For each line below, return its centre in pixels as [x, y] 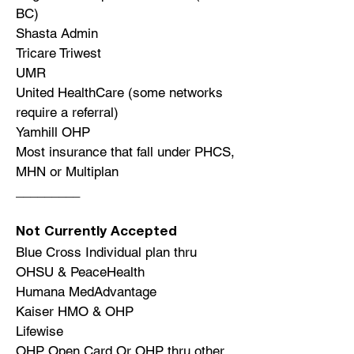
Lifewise [40, 331]
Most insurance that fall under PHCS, [125, 152]
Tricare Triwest [58, 53]
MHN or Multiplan [67, 171]
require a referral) [67, 112]
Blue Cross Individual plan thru [106, 252]
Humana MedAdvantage [86, 292]
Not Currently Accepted [96, 233]
